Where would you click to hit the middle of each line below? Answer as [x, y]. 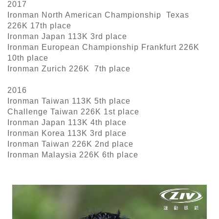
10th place [28, 58]
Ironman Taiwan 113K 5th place [69, 101]
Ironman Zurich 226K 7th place [69, 69]
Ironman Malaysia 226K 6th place [73, 155]
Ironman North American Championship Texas [98, 15]
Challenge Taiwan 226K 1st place [73, 112]
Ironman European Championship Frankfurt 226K [105, 47]
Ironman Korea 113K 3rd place [67, 133]
